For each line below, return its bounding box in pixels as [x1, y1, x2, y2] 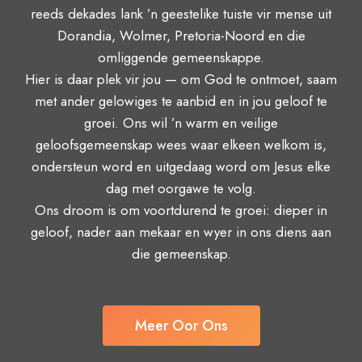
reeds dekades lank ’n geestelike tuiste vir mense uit [31, 4, 331, 23]
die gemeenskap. [131, 244, 231, 263]
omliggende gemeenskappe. [98, 48, 264, 67]
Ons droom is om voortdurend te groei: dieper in [35, 200, 327, 220]
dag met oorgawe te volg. [106, 179, 256, 198]
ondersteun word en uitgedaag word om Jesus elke [32, 157, 330, 176]
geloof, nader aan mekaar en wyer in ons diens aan [31, 222, 331, 242]
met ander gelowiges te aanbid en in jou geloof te [35, 91, 327, 111]
